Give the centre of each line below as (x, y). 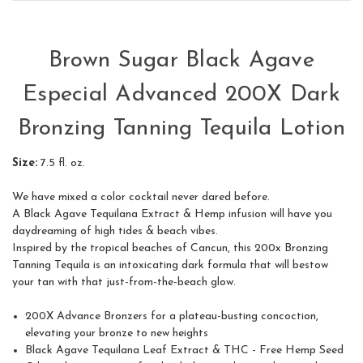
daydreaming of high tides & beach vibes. (115, 232)
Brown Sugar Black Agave (181, 61)
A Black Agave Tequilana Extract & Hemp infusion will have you (172, 215)
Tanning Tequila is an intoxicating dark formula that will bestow (170, 266)
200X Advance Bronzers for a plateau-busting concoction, (172, 317)
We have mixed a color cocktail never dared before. (141, 198)
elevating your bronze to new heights (117, 334)
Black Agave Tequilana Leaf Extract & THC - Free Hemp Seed (185, 351)
